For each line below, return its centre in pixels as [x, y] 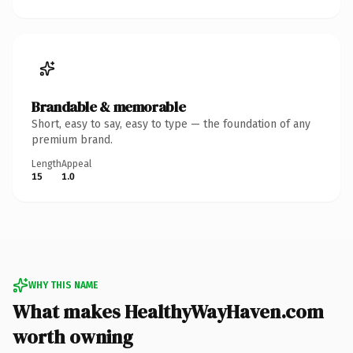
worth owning [73, 336]
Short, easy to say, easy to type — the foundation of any [171, 124]
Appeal [76, 163]
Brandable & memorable [109, 106]
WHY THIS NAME [63, 285]
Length [46, 163]
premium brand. [72, 139]
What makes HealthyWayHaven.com [168, 311]
